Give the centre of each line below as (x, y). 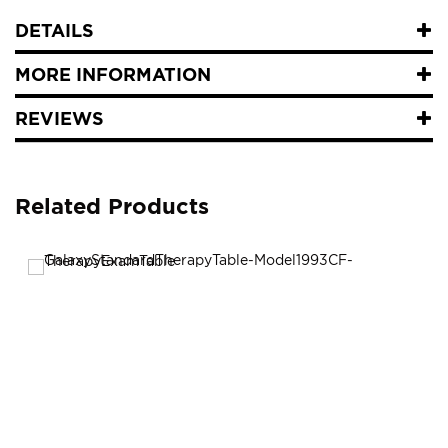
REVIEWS (59, 118)
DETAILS (54, 30)
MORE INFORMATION (113, 74)
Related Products (112, 206)
